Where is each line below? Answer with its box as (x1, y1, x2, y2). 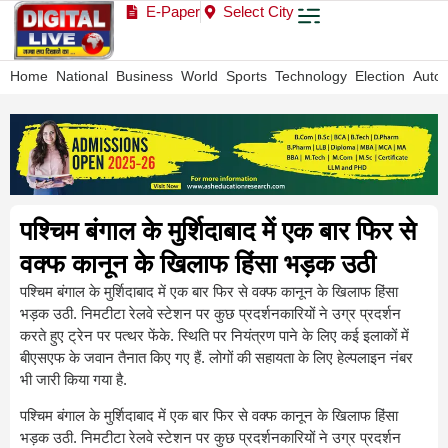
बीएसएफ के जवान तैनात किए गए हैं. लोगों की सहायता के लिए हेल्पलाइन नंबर (20, 348, 413, 366)
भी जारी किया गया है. (20, 370, 127, 388)
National (56, 68, 108, 85)
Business (116, 68, 173, 85)
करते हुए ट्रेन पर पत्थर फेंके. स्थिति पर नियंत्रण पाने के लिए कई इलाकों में (20, 326, 409, 344)
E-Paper (145, 3, 200, 20)
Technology (275, 68, 347, 85)
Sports (226, 68, 267, 85)
